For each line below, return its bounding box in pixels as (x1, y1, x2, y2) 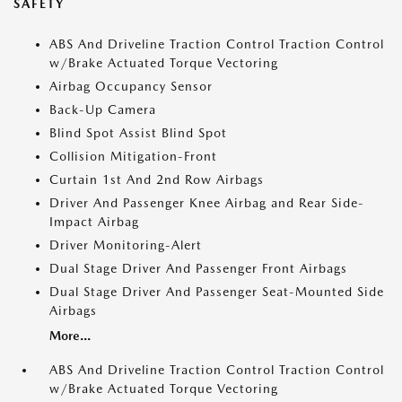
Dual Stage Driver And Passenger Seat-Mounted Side (49, 284, 384, 299)
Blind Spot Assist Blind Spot (49, 126, 227, 140)
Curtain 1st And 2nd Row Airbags (49, 172, 264, 187)
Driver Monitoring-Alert (49, 238, 202, 252)
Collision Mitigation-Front (49, 149, 217, 163)
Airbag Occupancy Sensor (49, 79, 213, 93)
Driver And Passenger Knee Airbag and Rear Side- (49, 196, 364, 210)
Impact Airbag (49, 214, 139, 229)
